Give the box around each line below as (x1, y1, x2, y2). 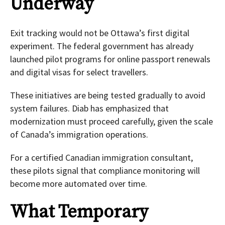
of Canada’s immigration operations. (10, 129, 148, 141)
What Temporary (10, 201, 148, 224)
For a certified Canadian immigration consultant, (10, 152, 193, 164)
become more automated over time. (10, 178, 147, 190)
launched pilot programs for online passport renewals (10, 53, 210, 65)
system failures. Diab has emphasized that (10, 102, 169, 115)
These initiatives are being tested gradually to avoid (10, 89, 205, 101)
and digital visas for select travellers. (10, 66, 148, 78)
